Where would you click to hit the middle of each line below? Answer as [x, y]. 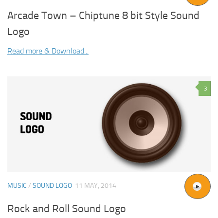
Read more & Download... [48, 51]
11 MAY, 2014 [96, 185]
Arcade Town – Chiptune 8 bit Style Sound [103, 15]
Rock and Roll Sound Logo [67, 209]
